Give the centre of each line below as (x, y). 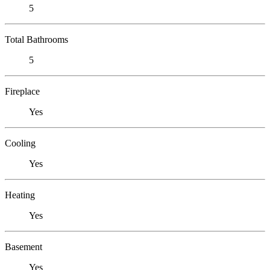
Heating (20, 195)
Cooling (20, 143)
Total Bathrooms (36, 39)
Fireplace (22, 91)
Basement (24, 246)
